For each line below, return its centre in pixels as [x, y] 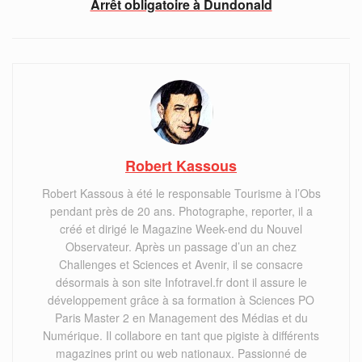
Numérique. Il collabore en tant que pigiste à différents [181, 335]
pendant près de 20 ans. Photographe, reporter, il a [181, 210]
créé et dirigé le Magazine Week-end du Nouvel [181, 228]
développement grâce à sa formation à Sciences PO [181, 299]
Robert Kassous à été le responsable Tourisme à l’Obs [181, 193]
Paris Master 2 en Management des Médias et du [181, 317]
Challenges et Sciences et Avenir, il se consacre [181, 264]
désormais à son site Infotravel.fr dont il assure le [181, 282]
